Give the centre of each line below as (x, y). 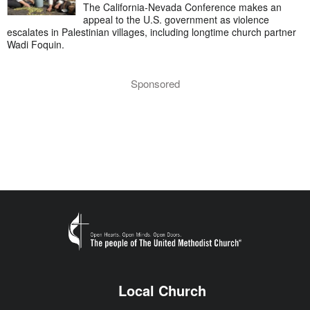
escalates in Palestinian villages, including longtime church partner (152, 32)
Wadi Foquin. (36, 45)
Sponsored (155, 84)
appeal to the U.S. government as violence (176, 20)
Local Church (162, 290)
